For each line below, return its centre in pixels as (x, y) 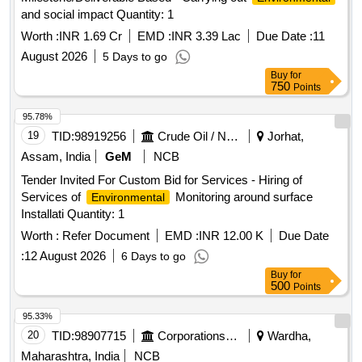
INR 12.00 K (231, 236)
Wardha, (288, 336)
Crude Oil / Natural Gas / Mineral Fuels (232, 137)
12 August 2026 (65, 256)
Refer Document (104, 236)
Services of (53, 197)
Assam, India (56, 157)
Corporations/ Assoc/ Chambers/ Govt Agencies (232, 336)
